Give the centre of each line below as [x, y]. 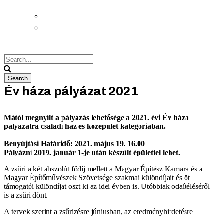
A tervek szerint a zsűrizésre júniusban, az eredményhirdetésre [98, 211]
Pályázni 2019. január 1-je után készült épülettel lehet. [92, 152]
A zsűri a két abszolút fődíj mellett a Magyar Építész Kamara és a [103, 169]
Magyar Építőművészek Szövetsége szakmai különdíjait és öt [97, 178]
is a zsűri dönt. [26, 195]
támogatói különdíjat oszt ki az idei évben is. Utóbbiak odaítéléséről [107, 186]
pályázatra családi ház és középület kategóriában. [85, 126]
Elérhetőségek [78, 15]
